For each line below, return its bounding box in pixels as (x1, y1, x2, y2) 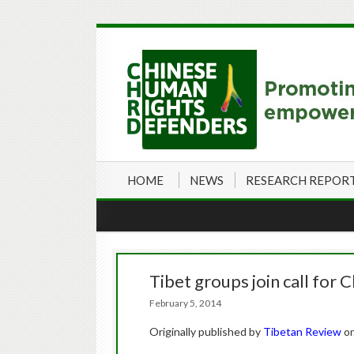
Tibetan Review (263, 325, 344, 338)
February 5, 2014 (149, 297, 231, 309)
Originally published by (149, 325, 263, 338)
